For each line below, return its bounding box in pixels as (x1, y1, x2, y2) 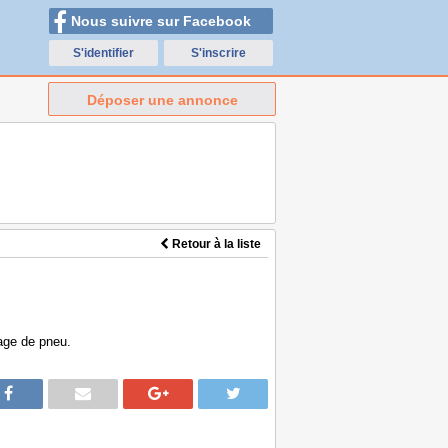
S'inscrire (191, 46, 246, 60)
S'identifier (73, 46, 134, 60)
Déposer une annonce (86, 92, 238, 108)
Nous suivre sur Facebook (71, 13, 251, 29)
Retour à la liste (169, 237, 261, 251)
